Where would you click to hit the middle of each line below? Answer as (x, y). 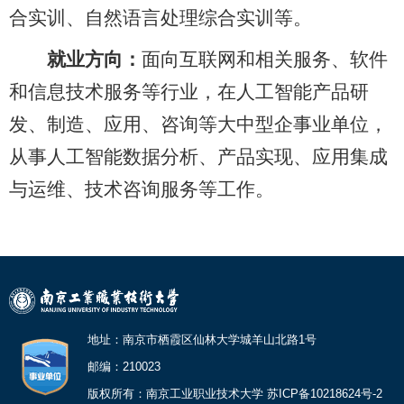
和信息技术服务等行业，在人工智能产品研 (189, 92)
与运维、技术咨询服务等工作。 (142, 189)
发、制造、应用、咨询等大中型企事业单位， (198, 124)
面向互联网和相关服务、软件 (265, 59)
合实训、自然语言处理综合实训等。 (161, 18)
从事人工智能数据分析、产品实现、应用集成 (198, 156)
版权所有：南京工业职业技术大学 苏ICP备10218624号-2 (235, 393)
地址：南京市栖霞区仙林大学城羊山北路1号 (202, 339)
